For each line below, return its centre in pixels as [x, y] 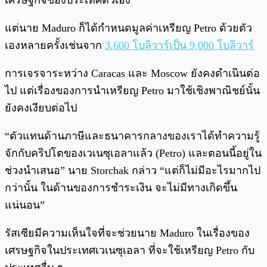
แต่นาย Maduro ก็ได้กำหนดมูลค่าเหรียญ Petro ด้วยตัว [128, 28]
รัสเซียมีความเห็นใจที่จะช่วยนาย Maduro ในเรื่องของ [127, 233]
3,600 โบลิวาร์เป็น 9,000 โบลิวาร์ [179, 45]
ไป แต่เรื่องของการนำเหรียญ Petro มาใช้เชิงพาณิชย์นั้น [132, 90]
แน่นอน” [25, 205]
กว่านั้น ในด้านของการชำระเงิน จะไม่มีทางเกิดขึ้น [121, 187]
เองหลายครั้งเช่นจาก [55, 45]
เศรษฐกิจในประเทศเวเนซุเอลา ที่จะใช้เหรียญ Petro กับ [130, 250]
